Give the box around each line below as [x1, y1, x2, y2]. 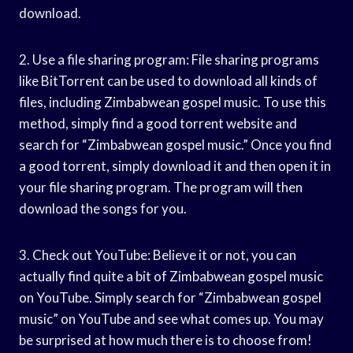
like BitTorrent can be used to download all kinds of [19, 72, 318, 89]
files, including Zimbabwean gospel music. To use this [19, 93, 326, 110]
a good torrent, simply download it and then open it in [19, 157, 331, 174]
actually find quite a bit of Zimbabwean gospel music [19, 267, 323, 284]
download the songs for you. [19, 199, 187, 217]
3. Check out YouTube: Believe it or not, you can [19, 246, 296, 263]
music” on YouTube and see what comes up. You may [19, 310, 324, 327]
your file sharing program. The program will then [19, 178, 303, 195]
